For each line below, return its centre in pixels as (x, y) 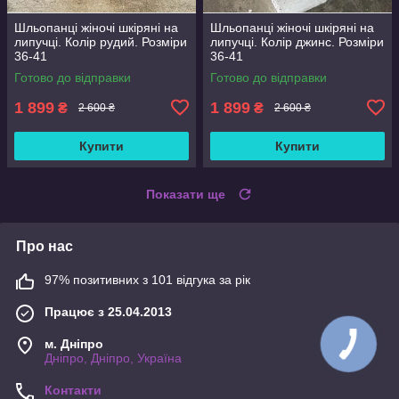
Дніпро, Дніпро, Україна (113, 358)
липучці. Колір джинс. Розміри (297, 41)
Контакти (73, 390)
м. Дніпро (74, 343)
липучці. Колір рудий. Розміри (101, 41)
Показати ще (186, 194)
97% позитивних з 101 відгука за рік (147, 279)
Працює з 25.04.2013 (108, 311)
